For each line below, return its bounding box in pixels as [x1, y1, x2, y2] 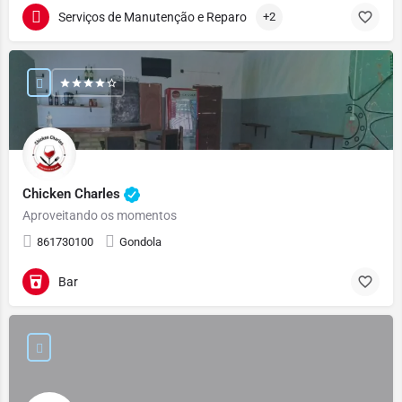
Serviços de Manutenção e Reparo [58, 9, 247, 24]
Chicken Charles [22, 185, 124, 202]
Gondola [119, 235, 162, 249]
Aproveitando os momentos [22, 208, 177, 223]
